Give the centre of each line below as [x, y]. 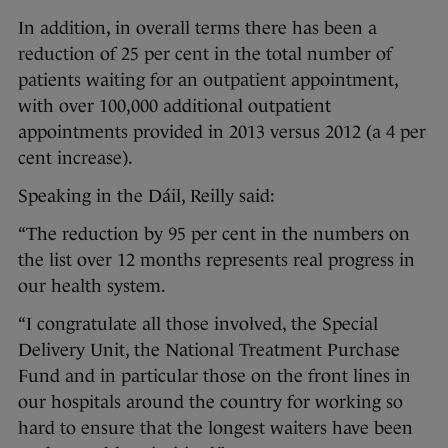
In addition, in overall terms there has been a [197, 28]
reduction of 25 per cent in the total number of [205, 54]
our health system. [92, 286]
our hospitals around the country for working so [210, 402]
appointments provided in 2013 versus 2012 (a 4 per [222, 132]
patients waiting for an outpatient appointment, [208, 80]
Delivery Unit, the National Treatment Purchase [209, 350]
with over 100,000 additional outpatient [174, 106]
